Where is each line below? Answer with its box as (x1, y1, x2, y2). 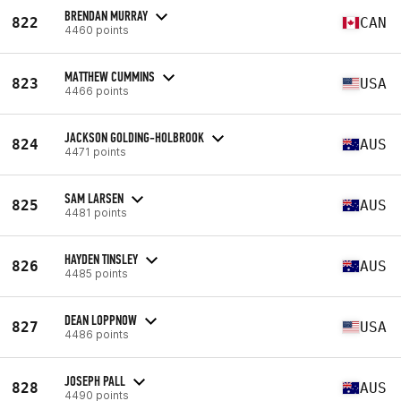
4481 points (64, 205, 127, 219)
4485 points (64, 266, 128, 280)
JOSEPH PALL (64, 371, 125, 389)
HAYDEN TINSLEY (64, 250, 138, 268)
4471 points (64, 144, 126, 158)
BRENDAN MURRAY (64, 6, 148, 24)
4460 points (64, 22, 129, 37)
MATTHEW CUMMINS (64, 67, 155, 85)
